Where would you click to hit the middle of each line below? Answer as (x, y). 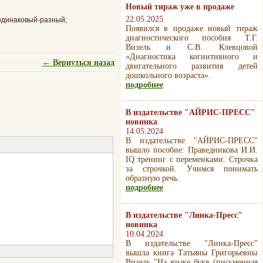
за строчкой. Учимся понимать (191, 169)
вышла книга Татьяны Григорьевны (191, 253)
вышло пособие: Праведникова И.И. (191, 150)
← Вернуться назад (78, 63)
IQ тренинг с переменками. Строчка (191, 159)
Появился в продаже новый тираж (191, 28)
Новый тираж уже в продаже (180, 7)
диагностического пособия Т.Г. (191, 38)
